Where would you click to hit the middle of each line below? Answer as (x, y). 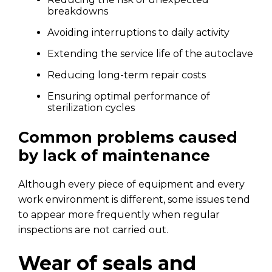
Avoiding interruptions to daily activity (138, 32)
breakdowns (78, 11)
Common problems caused (128, 137)
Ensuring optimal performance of (129, 96)
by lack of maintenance (114, 155)
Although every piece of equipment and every (131, 184)
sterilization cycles (91, 107)
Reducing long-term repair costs (127, 75)
